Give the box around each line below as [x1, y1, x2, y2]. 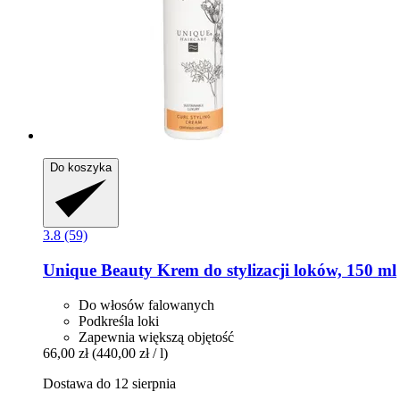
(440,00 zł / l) [92, 345, 168, 361]
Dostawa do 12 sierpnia [43, 375, 176, 391]
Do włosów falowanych [79, 296, 214, 312]
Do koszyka [50, 161, 112, 175]
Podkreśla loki [79, 312, 159, 329]
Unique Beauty [43, 261, 153, 280]
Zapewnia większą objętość [79, 329, 234, 345]
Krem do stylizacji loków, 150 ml [153, 261, 396, 280]
